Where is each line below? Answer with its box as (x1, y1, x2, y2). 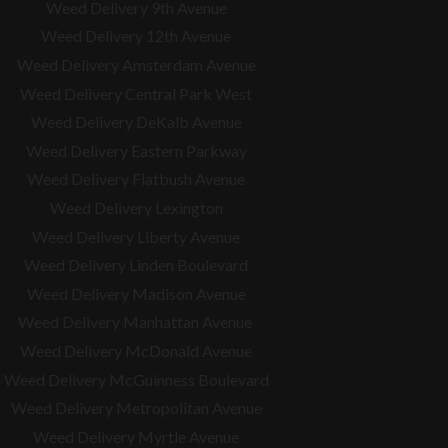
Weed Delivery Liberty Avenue (32, 226, 240, 246)
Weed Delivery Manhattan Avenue (17, 312, 255, 332)
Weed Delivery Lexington (49, 197, 223, 217)
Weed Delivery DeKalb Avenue (30, 112, 242, 132)
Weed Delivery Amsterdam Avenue (16, 55, 256, 74)
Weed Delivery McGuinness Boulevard (3, 369, 269, 389)
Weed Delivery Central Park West (20, 83, 252, 103)
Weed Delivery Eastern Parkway (25, 140, 247, 160)
